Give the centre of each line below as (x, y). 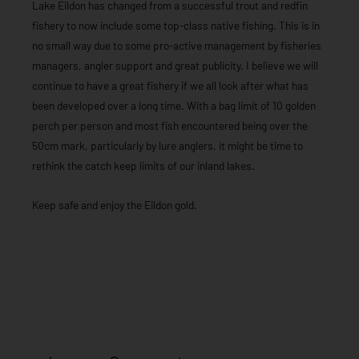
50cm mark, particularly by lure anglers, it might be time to (167, 146)
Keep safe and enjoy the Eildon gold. (115, 205)
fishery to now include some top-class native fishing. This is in (176, 26)
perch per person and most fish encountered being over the (170, 126)
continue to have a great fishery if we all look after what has (170, 86)
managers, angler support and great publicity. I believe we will (175, 66)
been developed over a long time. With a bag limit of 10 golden (174, 106)
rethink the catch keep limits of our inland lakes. (143, 166)
